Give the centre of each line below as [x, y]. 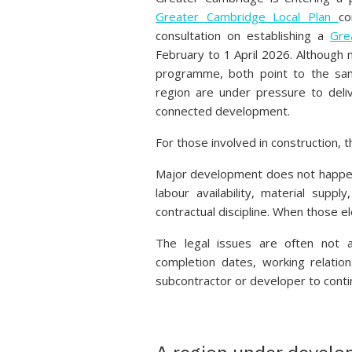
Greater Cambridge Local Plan [247, 16]
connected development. [222, 111]
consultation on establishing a [242, 35]
